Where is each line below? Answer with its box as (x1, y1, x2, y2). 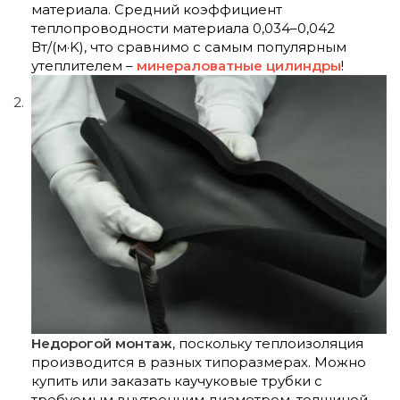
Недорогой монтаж (31, 334, 172, 352)
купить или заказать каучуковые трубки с (31, 371, 322, 389)
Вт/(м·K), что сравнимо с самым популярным (31, 38, 346, 56)
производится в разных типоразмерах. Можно (31, 353, 366, 371)
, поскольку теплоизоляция (172, 334, 363, 352)
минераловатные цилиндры (137, 57, 341, 75)
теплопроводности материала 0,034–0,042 (31, 20, 335, 37)
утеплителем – (31, 57, 137, 75)
